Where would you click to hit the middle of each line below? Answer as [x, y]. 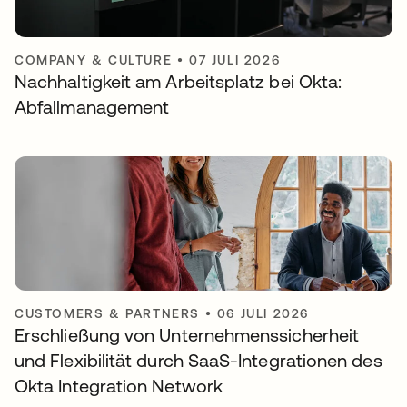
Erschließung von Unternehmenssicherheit [187, 334]
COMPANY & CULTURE [94, 60]
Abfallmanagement [92, 106]
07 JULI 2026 [235, 60]
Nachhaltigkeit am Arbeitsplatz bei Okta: [179, 81]
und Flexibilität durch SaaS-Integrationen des [199, 360]
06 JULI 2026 [263, 313]
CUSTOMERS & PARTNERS [108, 313]
